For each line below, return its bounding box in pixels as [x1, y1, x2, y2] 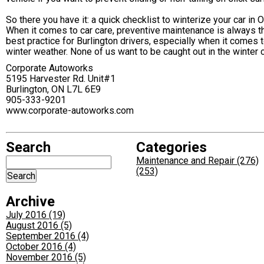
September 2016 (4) [6, 230, 89, 242]
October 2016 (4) [6, 241, 76, 252]
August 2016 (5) [6, 220, 72, 231]
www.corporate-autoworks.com [6, 104, 134, 116]
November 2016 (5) [6, 252, 86, 263]
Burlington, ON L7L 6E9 [6, 83, 101, 95]
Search [6, 139, 51, 156]
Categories [136, 139, 207, 156]
